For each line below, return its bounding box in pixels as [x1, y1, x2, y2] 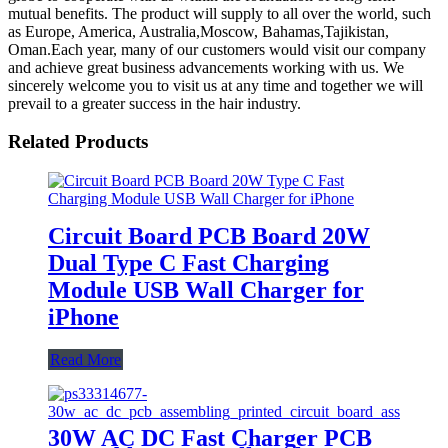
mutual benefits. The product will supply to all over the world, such [8, 4, 431, 22]
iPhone [48, 303, 119, 330]
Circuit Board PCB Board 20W [48, 222, 370, 249]
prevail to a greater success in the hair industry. [8, 94, 301, 112]
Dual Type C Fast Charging [48, 249, 329, 276]
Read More [50, 350, 121, 368]
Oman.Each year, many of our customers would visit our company [8, 40, 426, 58]
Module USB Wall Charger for [48, 276, 364, 303]
